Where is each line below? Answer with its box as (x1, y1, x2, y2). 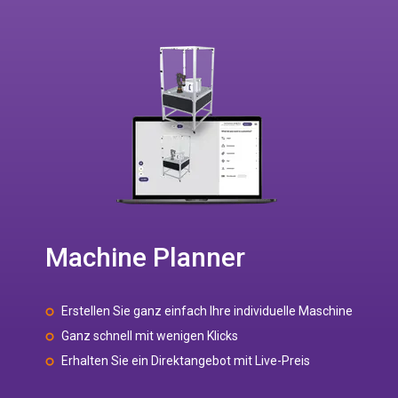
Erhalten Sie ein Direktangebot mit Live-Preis (61, 354, 310, 368)
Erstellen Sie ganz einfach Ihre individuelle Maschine (61, 304, 353, 318)
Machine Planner (45, 242, 245, 273)
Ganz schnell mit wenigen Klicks (61, 329, 238, 343)
